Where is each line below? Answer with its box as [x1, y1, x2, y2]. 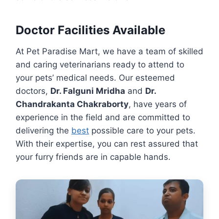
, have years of [129, 99, 187, 109]
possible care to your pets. [89, 126, 196, 136]
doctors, [16, 86, 50, 96]
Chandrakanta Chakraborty [16, 99, 129, 109]
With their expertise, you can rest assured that [16, 139, 198, 149]
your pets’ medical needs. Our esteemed [16, 73, 175, 83]
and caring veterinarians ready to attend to [16, 60, 184, 70]
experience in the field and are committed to [16, 112, 190, 123]
